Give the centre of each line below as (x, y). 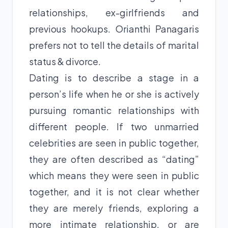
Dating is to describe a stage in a (114, 77)
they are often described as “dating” (114, 159)
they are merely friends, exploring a (114, 208)
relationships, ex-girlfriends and (114, 12)
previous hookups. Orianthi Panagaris (114, 28)
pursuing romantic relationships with (114, 110)
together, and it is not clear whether (114, 191)
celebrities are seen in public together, (114, 142)
